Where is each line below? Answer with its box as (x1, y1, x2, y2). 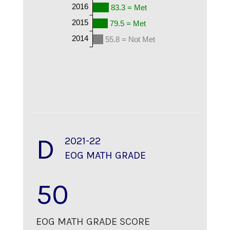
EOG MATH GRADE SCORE (36, 215, 150, 227)
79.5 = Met (110, 18, 147, 28)
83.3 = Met (110, 3, 147, 12)
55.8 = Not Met (105, 34, 156, 44)
